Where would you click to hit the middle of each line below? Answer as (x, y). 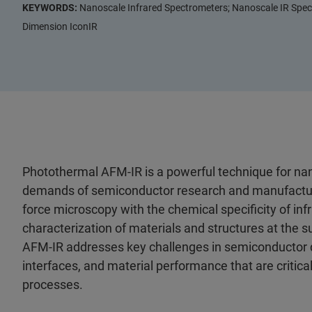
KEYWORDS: (51, 8)
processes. (53, 284)
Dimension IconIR (60, 27)
